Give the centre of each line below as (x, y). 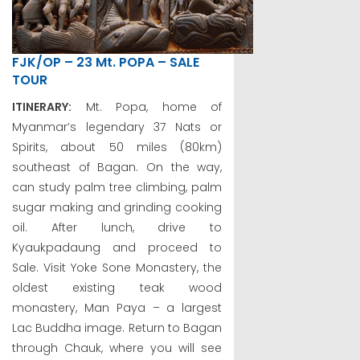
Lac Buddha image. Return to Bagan (117, 327)
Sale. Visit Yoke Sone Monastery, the (117, 267)
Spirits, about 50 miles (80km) (117, 147)
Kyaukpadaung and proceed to (117, 247)
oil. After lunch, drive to (117, 227)
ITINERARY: (42, 106)
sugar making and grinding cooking (117, 207)
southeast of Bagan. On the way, (117, 167)
